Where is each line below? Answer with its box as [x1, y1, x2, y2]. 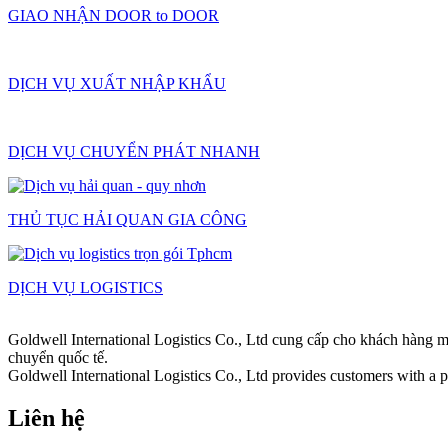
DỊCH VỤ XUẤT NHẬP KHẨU [8, 74, 226, 92]
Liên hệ [8, 404, 85, 431]
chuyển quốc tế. [8, 348, 108, 366]
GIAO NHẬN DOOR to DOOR [8, 6, 219, 24]
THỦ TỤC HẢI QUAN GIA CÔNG [8, 210, 247, 228]
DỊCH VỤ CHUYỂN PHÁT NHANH [8, 142, 260, 160]
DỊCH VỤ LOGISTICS [8, 278, 163, 296]
